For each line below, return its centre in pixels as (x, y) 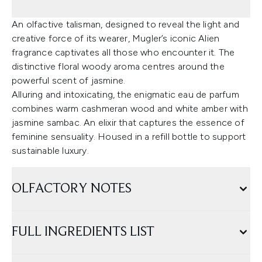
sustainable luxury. (50, 151)
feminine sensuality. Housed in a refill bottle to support (129, 137)
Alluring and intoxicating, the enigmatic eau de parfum (125, 94)
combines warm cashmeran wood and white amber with (130, 108)
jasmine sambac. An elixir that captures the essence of (128, 123)
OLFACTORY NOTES (72, 189)
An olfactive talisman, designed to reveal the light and (126, 24)
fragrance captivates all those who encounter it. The (123, 52)
